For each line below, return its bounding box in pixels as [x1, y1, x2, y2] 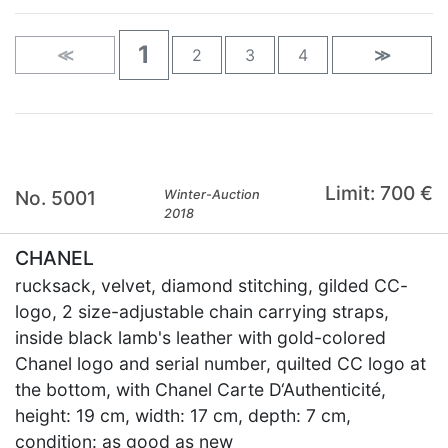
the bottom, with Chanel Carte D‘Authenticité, [15, 379, 386, 400]
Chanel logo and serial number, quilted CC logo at [15, 353, 426, 374]
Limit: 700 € [324, 181, 433, 205]
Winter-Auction [164, 187, 261, 202]
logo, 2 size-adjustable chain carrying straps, [15, 301, 389, 322]
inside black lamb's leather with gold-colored [15, 327, 386, 348]
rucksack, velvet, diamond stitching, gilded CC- [15, 275, 408, 296]
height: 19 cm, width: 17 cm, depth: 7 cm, [15, 405, 351, 426]
